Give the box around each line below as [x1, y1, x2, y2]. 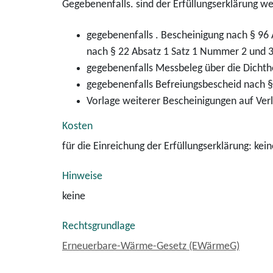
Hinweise [62, 171, 102, 182]
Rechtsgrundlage [62, 221, 135, 232]
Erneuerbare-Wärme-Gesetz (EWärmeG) [62, 241, 239, 252]
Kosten [62, 121, 93, 132]
